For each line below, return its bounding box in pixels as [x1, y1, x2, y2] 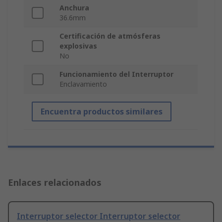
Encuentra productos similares [41, 106, 163, 117]
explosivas [59, 41, 97, 51]
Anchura [59, 3, 89, 13]
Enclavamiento [59, 79, 107, 89]
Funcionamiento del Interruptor [59, 69, 173, 79]
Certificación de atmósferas [59, 31, 161, 41]
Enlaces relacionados [8, 176, 102, 189]
